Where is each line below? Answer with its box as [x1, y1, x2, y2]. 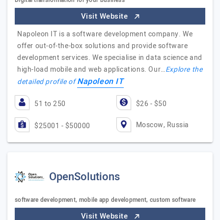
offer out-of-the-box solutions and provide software [17, 41, 188, 51]
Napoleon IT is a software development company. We [17, 29, 193, 39]
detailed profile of [17, 77, 77, 87]
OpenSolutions [49, 169, 120, 185]
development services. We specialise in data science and [17, 53, 203, 63]
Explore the [165, 64, 203, 75]
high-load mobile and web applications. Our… [17, 64, 165, 75]
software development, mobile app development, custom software [15, 195, 196, 204]
